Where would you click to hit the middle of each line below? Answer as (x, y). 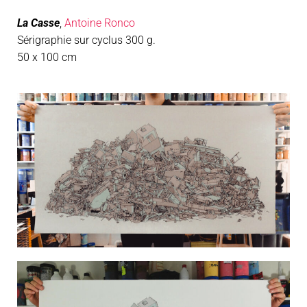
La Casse (38, 23)
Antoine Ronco (100, 23)
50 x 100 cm (47, 57)
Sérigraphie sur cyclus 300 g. (86, 40)
